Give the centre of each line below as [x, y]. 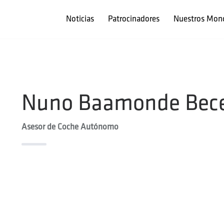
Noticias [80, 19]
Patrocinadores [133, 19]
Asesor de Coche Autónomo [70, 127]
